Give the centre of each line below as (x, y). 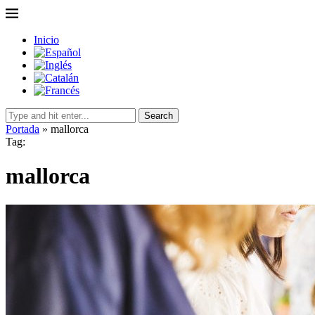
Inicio (46, 40)
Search (159, 116)
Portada (22, 129)
